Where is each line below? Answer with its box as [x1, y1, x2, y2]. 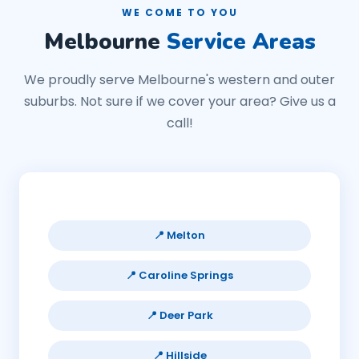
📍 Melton [154, 228, 205, 243]
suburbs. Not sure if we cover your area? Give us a [23, 92, 336, 111]
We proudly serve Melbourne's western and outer [24, 71, 335, 89]
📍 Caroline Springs [126, 268, 233, 283]
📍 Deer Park [146, 308, 213, 323]
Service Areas [166, 27, 316, 57]
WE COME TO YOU [121, 6, 238, 19]
